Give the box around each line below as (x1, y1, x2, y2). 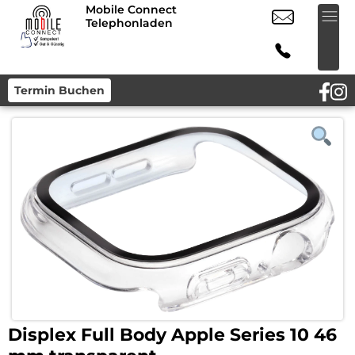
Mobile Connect (86, 2, 177, 17)
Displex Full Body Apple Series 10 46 (8, 323, 337, 345)
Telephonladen (86, 16, 173, 30)
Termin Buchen (14, 83, 105, 97)
